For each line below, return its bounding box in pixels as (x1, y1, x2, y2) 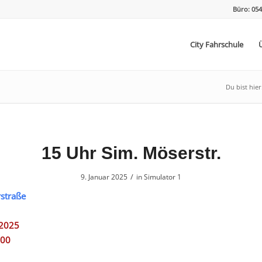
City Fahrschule (189, 39, 243, 50)
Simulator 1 (144, 172, 181, 182)
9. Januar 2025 (81, 172, 127, 182)
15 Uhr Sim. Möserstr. (41, 143, 221, 163)
